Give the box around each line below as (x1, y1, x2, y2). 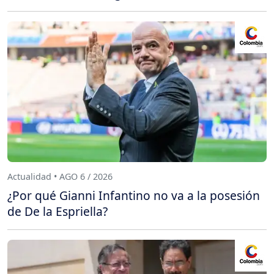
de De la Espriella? (7, 202, 108, 220)
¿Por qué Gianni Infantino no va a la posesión (7, 187, 260, 204)
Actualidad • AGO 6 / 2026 (7, 170, 113, 182)
